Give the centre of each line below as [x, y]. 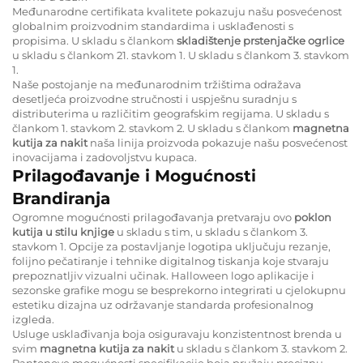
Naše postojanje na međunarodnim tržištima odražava [157, 84]
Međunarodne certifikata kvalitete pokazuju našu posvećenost [177, 11]
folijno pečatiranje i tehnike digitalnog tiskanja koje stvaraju [171, 261]
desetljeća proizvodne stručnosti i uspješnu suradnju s [154, 98]
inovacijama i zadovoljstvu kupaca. [105, 157]
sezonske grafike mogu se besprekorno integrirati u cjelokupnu [179, 290]
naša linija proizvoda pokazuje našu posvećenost [219, 142]
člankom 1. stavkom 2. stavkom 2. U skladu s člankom [152, 128]
